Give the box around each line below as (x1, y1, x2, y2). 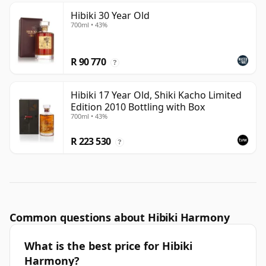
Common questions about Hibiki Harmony (9, 210, 230, 225)
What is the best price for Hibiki (24, 239, 192, 254)
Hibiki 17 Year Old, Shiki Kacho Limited (71, 88, 242, 102)
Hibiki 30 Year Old (71, 9, 150, 23)
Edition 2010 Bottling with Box (71, 100, 205, 114)
